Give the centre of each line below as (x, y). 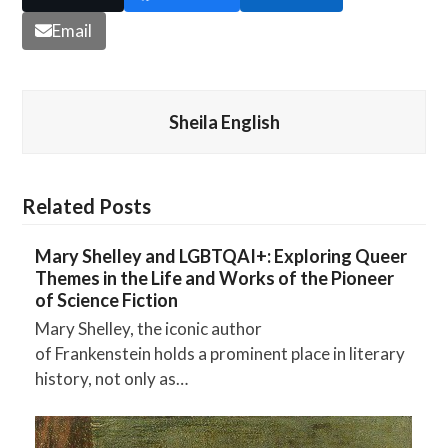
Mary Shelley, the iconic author (148, 328)
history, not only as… (111, 378)
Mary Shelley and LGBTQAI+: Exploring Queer (220, 255)
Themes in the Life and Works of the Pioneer (214, 277)
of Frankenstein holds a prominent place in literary (219, 353)
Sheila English (224, 121)
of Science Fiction (106, 299)
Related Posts (87, 205)
